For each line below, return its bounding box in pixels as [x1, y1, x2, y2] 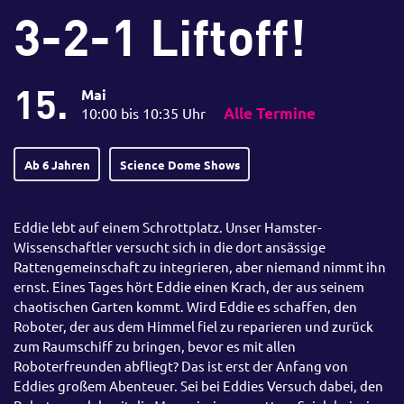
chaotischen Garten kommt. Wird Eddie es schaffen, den [14, 298, 357, 316]
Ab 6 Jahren [23, 156, 90, 172]
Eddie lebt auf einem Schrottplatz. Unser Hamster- [14, 218, 321, 236]
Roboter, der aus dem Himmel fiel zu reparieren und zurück [14, 317, 373, 335]
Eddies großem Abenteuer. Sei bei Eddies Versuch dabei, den [14, 377, 383, 395]
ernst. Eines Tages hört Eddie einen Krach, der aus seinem [14, 278, 364, 296]
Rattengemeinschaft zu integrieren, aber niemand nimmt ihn [14, 258, 386, 276]
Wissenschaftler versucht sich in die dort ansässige [14, 238, 326, 256]
